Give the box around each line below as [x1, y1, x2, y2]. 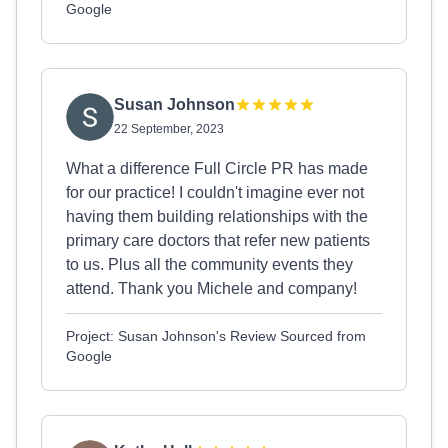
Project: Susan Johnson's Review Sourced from [66, 328, 366, 344]
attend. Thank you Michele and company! [66, 280, 357, 297]
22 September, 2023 [114, 122, 224, 136]
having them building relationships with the [66, 208, 368, 225]
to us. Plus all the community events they [66, 256, 353, 273]
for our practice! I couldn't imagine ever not [66, 184, 364, 201]
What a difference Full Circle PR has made [66, 160, 368, 177]
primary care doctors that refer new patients [66, 232, 370, 249]
